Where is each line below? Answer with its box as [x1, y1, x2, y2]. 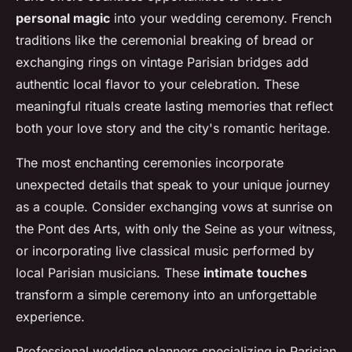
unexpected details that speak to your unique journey [16, 177, 330, 193]
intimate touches [203, 265, 307, 281]
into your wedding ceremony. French [110, 10, 332, 27]
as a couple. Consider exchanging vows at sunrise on [16, 199, 332, 215]
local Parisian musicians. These [16, 265, 203, 281]
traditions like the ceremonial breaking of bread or [16, 32, 313, 49]
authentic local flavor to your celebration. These [16, 76, 299, 93]
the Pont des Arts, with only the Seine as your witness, [16, 221, 336, 237]
